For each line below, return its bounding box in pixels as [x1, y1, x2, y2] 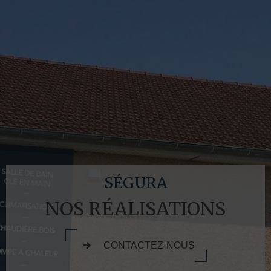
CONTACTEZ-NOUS [103, 240, 195, 250]
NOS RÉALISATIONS [45, 197, 226, 220]
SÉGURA [103, 174, 168, 192]
